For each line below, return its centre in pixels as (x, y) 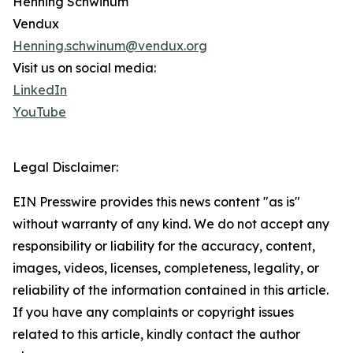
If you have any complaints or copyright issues (153, 312)
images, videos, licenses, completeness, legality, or (166, 268)
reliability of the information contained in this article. (171, 290)
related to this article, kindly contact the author (156, 334)
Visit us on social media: (84, 68)
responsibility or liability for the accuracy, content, (164, 246)
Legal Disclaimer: (65, 167)
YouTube (39, 112)
